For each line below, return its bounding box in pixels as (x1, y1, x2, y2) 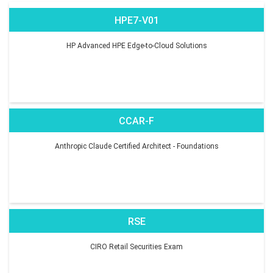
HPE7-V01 (114, 14, 159, 26)
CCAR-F (119, 115, 154, 127)
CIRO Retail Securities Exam (90, 242, 183, 251)
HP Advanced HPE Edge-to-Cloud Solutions (66, 41, 207, 50)
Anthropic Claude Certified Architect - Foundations (54, 141, 219, 151)
